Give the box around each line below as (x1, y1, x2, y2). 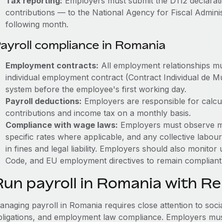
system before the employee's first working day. (5, 84, 186, 94)
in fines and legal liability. (5, 144, 100, 154)
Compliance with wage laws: (5, 120, 118, 130)
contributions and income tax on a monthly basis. (5, 108, 191, 118)
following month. (5, 19, 68, 29)
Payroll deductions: (5, 96, 82, 106)
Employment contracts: (5, 60, 99, 70)
